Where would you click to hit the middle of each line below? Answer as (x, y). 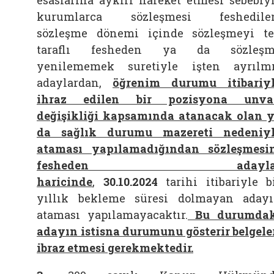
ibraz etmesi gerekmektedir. (115, 248)
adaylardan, (69, 83)
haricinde (65, 182)
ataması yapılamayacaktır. (112, 215)
